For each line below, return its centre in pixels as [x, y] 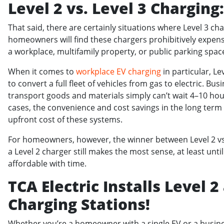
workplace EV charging [118, 71]
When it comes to [42, 71]
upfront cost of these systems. [65, 119]
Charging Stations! [79, 204]
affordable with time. [47, 163]
